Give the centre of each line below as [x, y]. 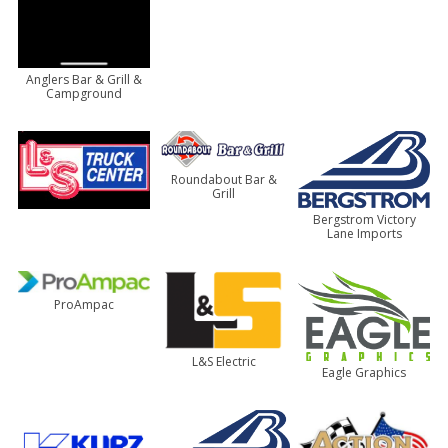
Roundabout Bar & [223, 179]
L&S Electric [223, 362]
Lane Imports [364, 234]
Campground [83, 93]
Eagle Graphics [364, 373]
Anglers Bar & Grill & [83, 79]
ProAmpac [83, 305]
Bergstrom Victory [364, 220]
